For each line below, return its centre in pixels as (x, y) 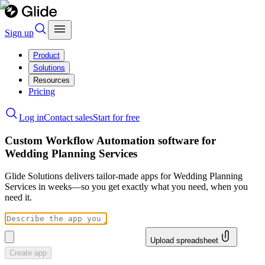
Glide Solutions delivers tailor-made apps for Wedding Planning (124, 176)
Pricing (42, 91)
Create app (28, 253)
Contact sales (68, 117)
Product (46, 55)
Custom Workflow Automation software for (110, 140)
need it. (18, 198)
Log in (31, 117)
